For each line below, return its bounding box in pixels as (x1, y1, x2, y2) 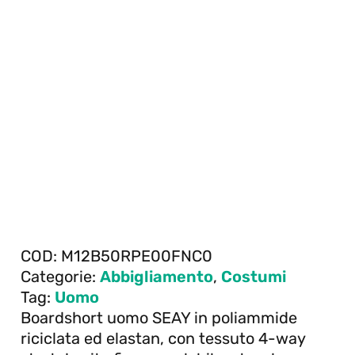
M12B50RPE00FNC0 (61, 246, 212, 265)
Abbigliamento (100, 266, 213, 286)
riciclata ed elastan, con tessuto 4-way (21, 328, 305, 348)
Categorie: (21, 266, 100, 286)
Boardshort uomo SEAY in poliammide (21, 307, 297, 327)
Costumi (221, 266, 286, 286)
